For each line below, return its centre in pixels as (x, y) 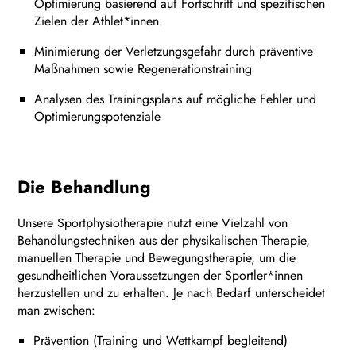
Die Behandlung (85, 186)
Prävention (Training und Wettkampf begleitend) (161, 340)
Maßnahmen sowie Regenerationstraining (143, 68)
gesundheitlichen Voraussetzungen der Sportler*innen (161, 275)
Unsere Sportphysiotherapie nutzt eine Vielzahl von (153, 222)
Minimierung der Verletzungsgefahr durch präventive (174, 51)
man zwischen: (57, 310)
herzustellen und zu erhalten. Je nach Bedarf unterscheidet (172, 292)
